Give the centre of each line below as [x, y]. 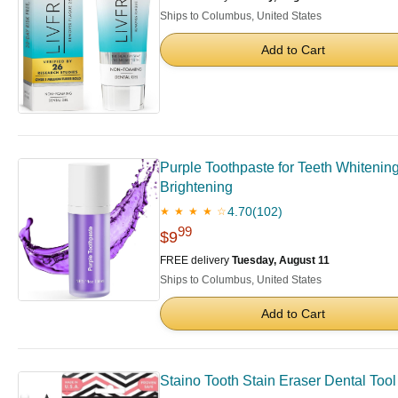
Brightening [196, 187]
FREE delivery [196, 260]
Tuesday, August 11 [281, 260]
